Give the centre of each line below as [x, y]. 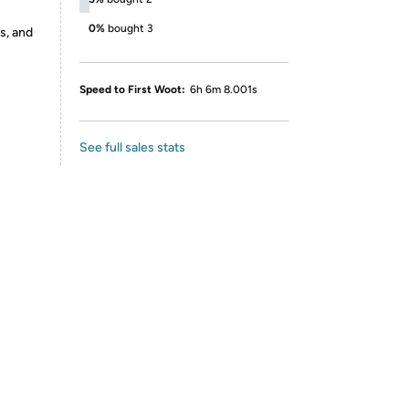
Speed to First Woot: [132, 89]
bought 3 [131, 28]
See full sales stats [132, 147]
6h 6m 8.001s [224, 89]
